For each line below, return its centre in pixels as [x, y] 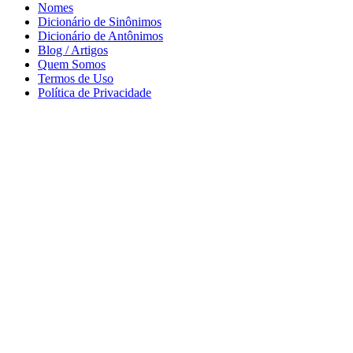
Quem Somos [72, 64]
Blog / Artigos [73, 50]
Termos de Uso [76, 78]
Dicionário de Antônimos [100, 35]
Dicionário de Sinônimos [100, 21]
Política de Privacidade [95, 92]
